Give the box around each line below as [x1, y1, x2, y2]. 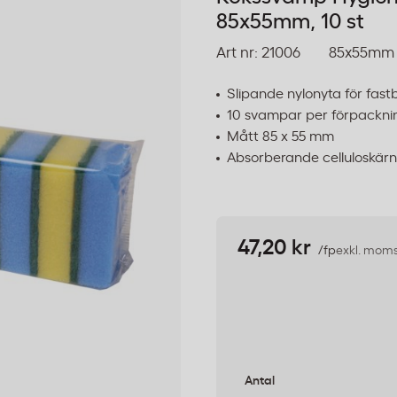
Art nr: [216, 45, 258, 60]
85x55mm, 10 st [216, 12, 364, 33]
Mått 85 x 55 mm [227, 129, 334, 144]
